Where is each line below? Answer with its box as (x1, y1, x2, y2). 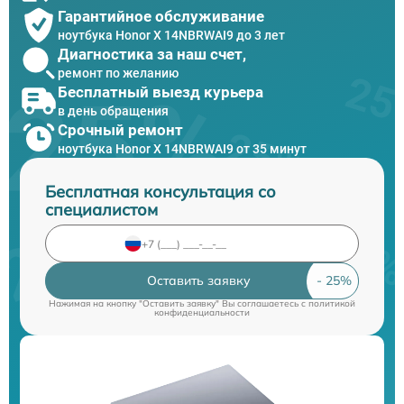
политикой (308, 298, 355, 309)
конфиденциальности (154, 307, 250, 318)
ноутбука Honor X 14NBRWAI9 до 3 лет (58, 27, 285, 42)
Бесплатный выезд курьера (58, 82, 263, 101)
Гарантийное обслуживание (58, 6, 264, 25)
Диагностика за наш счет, (58, 44, 246, 63)
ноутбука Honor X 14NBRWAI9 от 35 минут (58, 141, 307, 156)
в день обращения (58, 103, 169, 118)
